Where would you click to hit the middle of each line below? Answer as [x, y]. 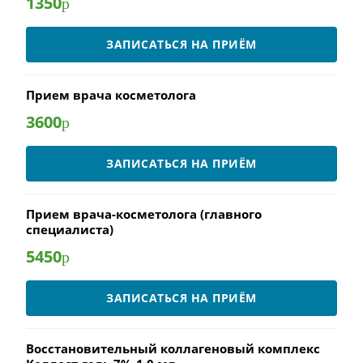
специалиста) [70, 229]
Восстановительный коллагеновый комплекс [173, 348]
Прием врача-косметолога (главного [144, 214]
